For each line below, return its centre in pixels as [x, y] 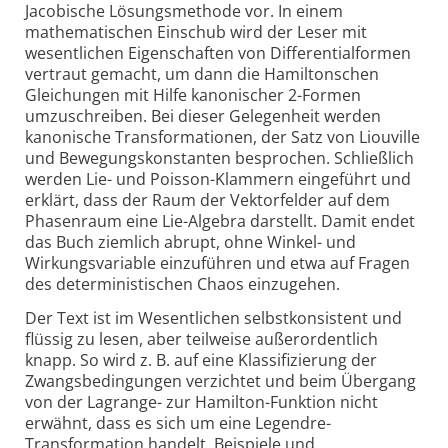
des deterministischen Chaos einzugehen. [182, 284]
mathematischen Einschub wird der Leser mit [196, 32]
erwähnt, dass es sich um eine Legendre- [178, 423]
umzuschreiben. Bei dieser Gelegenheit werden [203, 116]
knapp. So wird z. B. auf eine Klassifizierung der [201, 360]
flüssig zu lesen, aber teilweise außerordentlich [201, 339]
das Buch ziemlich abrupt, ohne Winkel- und [190, 242]
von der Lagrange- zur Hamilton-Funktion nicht [201, 402]
